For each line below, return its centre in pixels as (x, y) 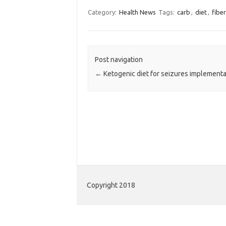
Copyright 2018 (111, 185)
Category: (103, 12)
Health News (137, 12)
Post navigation (119, 60)
